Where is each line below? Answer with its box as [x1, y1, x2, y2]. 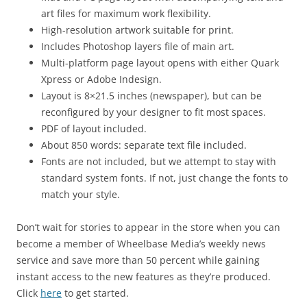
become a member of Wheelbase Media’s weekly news [16, 236, 266, 250]
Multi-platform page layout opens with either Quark [41, 56, 279, 69]
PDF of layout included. [41, 121, 147, 135]
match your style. [41, 187, 120, 201]
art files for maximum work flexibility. [41, 6, 211, 20]
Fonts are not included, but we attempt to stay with [41, 154, 276, 168]
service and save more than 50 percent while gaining [16, 253, 260, 267]
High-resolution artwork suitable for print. [41, 23, 234, 36]
